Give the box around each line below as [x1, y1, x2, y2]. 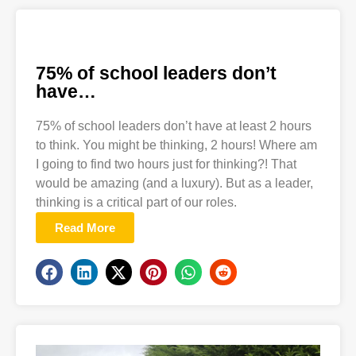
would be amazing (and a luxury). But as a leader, [36, 176, 313, 190]
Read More [55, 220, 115, 234]
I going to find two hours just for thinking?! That [36, 157, 296, 171]
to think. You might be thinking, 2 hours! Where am [36, 137, 317, 152]
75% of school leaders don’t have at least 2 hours [36, 118, 311, 133]
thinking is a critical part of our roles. [36, 195, 237, 209]
